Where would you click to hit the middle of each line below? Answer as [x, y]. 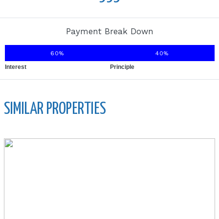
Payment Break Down [110, 32]
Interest [16, 67]
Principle [122, 67]
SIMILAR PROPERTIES [55, 109]
